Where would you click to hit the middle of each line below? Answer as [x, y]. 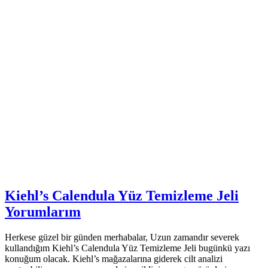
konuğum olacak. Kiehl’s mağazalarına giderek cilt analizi [114, 258]
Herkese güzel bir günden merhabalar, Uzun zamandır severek [122, 237]
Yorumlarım [43, 211]
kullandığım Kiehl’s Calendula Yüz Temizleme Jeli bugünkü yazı [127, 248]
